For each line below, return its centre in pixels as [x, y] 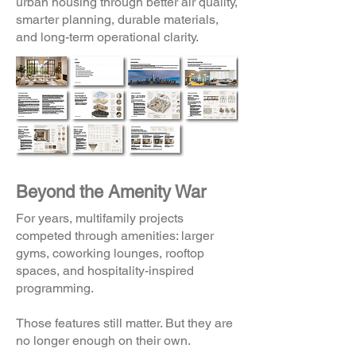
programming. [55, 288]
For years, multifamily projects [100, 218]
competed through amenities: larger [115, 236]
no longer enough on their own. [103, 341]
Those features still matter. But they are [124, 323]
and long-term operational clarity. [107, 37]
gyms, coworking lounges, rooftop [110, 253]
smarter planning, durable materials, [117, 19]
